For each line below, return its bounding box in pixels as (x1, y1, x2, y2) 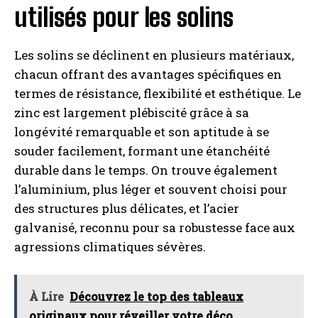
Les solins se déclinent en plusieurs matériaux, (14, 47, 294, 63)
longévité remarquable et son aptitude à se (14, 124, 269, 140)
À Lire (29, 289, 64, 304)
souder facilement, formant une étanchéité (14, 143, 270, 159)
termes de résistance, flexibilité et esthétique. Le (14, 85, 301, 102)
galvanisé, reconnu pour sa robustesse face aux (14, 219, 295, 236)
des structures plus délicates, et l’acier (14, 200, 239, 216)
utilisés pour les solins (14, 2, 234, 33)
